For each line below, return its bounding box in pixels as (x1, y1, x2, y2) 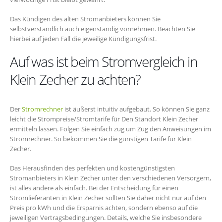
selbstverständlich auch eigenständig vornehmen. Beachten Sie (10, 24, 195, 33)
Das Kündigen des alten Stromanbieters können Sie (10, 14, 161, 23)
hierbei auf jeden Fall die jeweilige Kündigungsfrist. (10, 34, 157, 43)
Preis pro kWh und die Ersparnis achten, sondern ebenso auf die (10, 203, 198, 212)
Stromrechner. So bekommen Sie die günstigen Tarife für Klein (10, 134, 192, 144)
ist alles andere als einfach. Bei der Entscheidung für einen (10, 183, 178, 192)
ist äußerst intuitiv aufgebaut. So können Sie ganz (63, 105, 210, 114)
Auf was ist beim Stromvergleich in (10, 52, 198, 71)
